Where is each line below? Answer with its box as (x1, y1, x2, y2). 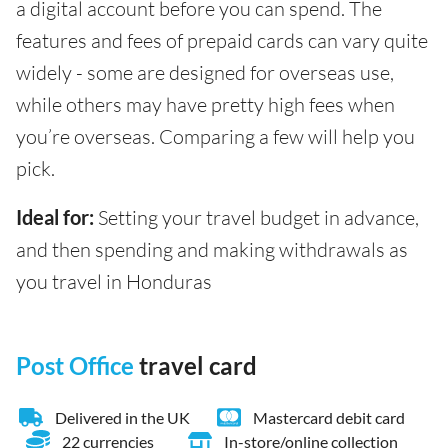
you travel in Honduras (16, 268, 212, 294)
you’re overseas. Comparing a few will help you (16, 123, 415, 149)
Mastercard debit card (253, 407, 405, 427)
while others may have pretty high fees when (16, 91, 395, 117)
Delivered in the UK (55, 407, 190, 427)
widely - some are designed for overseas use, (16, 59, 394, 85)
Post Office (16, 350, 134, 380)
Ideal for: (16, 204, 94, 229)
